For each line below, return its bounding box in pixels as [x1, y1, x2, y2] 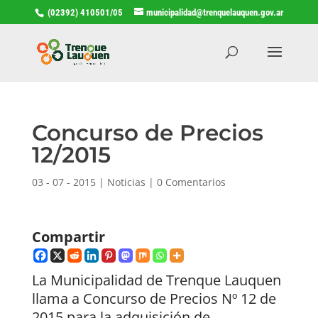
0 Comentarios [156, 175, 226, 189]
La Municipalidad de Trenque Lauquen [31, 270, 281, 290]
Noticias [106, 175, 146, 189]
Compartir [31, 226, 105, 246]
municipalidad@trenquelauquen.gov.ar [146, 6, 283, 18]
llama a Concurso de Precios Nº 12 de [31, 288, 276, 308]
